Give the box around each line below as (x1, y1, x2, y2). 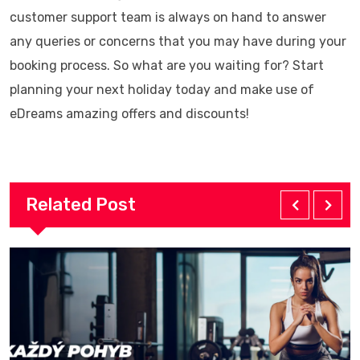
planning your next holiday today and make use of (10, 82, 314, 98)
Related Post (26, 194, 136, 216)
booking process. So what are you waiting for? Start (10, 58, 324, 74)
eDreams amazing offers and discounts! (10, 106, 249, 122)
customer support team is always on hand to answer (10, 10, 326, 26)
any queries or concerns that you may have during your (10, 34, 346, 50)
